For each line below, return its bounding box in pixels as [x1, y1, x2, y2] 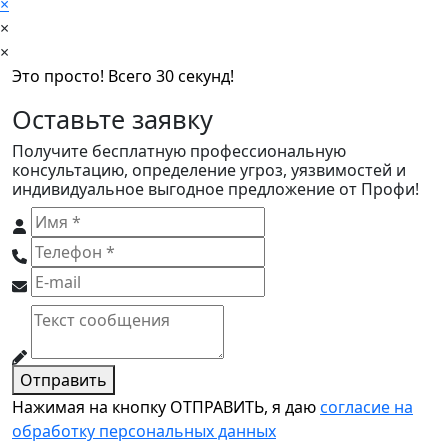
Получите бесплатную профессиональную [12, 140, 346, 163]
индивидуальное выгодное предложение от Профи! [12, 178, 419, 201]
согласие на [320, 396, 413, 419]
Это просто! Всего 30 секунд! [12, 65, 234, 88]
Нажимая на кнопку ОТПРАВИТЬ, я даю [12, 396, 320, 419]
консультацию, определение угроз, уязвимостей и [12, 159, 406, 182]
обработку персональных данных [12, 420, 276, 443]
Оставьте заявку [12, 102, 213, 137]
